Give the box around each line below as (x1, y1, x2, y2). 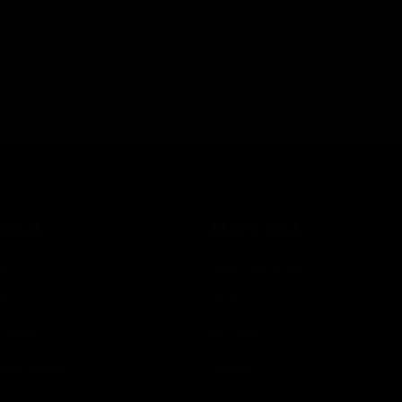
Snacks (209, 360, 253, 379)
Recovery (209, 326, 266, 345)
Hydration (209, 292, 271, 310)
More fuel (209, 217, 301, 243)
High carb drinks (209, 258, 308, 276)
